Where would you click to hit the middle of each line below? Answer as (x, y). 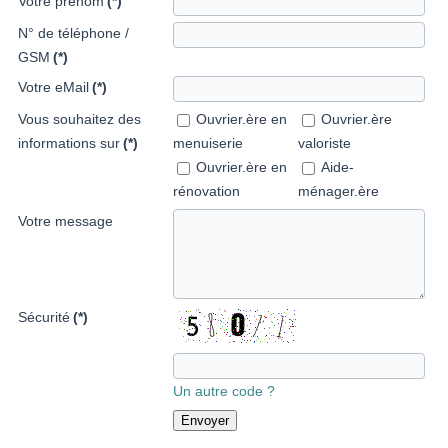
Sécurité (44, 317)
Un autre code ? (224, 390)
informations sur (69, 143)
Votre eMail (54, 87)
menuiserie (208, 143)
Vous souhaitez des (80, 119)
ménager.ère (339, 191)
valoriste (325, 143)
